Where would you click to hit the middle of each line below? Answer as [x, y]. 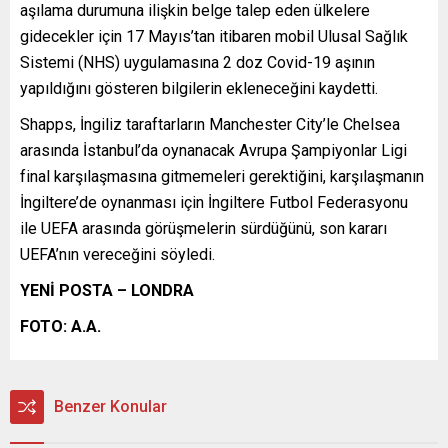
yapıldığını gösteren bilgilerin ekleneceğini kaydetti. [199, 88]
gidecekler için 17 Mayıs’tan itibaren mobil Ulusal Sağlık [214, 36]
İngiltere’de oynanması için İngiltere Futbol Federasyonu [214, 202]
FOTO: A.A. [60, 326]
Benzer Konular [110, 406]
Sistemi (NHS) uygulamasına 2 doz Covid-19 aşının [197, 62]
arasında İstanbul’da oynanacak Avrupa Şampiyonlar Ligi [213, 150]
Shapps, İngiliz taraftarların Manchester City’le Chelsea [210, 124]
